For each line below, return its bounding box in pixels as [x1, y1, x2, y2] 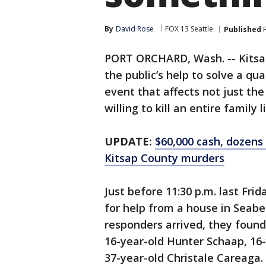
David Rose [116, 24, 154, 34]
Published [224, 24, 261, 34]
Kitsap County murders [104, 151, 224, 165]
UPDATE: [104, 134, 152, 148]
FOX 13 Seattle [165, 24, 213, 34]
